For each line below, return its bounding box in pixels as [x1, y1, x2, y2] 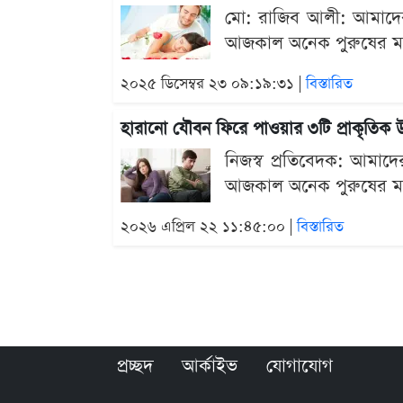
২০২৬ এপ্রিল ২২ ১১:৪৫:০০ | [121, 217, 297, 237]
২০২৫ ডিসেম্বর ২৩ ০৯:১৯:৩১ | [121, 74, 306, 94]
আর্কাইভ [182, 354, 237, 379]
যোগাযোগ [266, 354, 333, 379]
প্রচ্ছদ [117, 354, 153, 379]
